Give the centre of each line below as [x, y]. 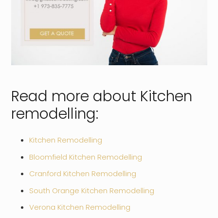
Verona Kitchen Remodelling [80, 207]
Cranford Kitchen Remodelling [83, 174]
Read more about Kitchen [101, 96]
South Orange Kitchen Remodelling [92, 190]
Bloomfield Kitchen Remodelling [86, 157]
